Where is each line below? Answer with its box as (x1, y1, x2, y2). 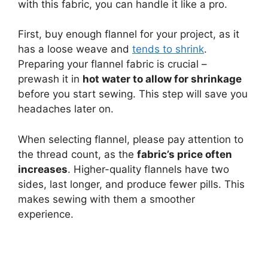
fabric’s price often (137, 148, 232, 160)
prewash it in (18, 73, 83, 86)
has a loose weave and (18, 43, 132, 56)
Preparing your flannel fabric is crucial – (18, 58, 207, 71)
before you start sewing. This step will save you (18, 88, 248, 100)
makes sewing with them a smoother (18, 193, 195, 205)
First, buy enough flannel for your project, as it (18, 28, 239, 41)
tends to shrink (132, 43, 204, 56)
